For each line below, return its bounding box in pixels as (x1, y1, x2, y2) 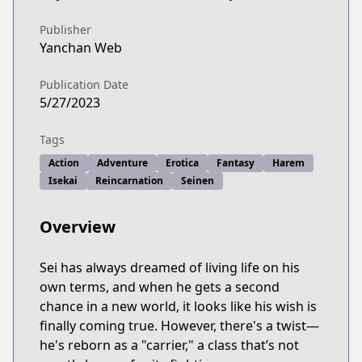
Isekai (48, 174, 78, 187)
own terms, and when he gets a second (40, 278, 280, 296)
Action (48, 156, 79, 170)
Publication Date (40, 77, 128, 92)
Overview (40, 216, 116, 238)
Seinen (181, 174, 214, 187)
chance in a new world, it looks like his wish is (40, 297, 317, 315)
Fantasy (217, 156, 255, 170)
